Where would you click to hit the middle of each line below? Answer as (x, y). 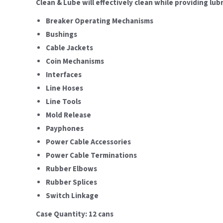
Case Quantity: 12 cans (75, 215)
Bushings (61, 35)
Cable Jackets (69, 48)
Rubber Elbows (71, 169)
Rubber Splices (71, 183)
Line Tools (63, 102)
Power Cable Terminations (91, 156)
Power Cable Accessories (88, 142)
